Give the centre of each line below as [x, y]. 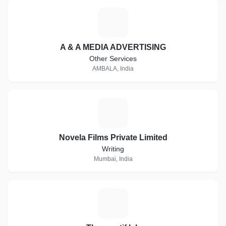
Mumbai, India [113, 159]
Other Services [113, 59]
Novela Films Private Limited [113, 137]
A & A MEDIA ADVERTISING [113, 47]
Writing [113, 149]
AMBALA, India [113, 69]
